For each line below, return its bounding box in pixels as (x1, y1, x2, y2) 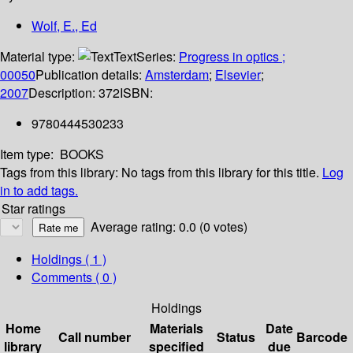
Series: (136, 47, 179, 66)
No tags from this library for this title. (121, 163, 319, 182)
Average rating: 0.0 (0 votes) (91, 217, 247, 236)
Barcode (296, 328, 347, 347)
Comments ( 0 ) (32, 268, 117, 287)
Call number (58, 328, 131, 347)
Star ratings (2, 199, 65, 218)
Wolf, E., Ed (32, 17, 97, 35)
